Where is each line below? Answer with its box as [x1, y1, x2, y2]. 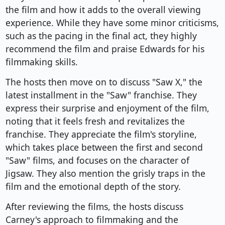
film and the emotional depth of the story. [5, 180, 181, 193]
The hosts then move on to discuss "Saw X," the [5, 76, 202, 88]
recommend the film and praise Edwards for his [5, 43, 204, 55]
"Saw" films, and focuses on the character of [5, 154, 189, 167]
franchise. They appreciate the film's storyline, [5, 128, 197, 141]
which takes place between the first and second [5, 141, 203, 154]
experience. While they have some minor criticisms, [5, 17, 219, 29]
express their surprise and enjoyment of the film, [5, 102, 209, 115]
